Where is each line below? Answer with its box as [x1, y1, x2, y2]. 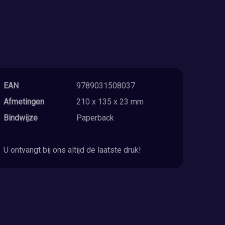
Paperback [76, 113, 115, 123]
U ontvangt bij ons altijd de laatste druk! [3, 145, 141, 155]
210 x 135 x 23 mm [76, 96, 144, 106]
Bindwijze [3, 113, 38, 123]
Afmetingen [3, 96, 44, 106]
